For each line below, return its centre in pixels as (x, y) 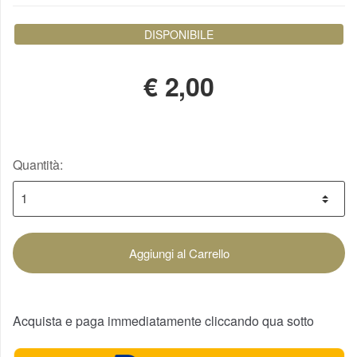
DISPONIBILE (179, 35)
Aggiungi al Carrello (179, 253)
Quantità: (38, 164)
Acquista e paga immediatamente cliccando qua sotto (163, 320)
